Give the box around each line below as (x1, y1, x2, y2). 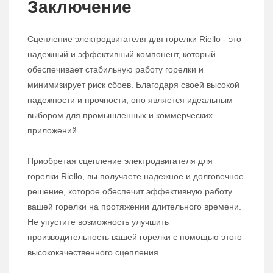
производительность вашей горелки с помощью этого (27, 232, 242, 242)
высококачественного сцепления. (27, 247, 161, 257)
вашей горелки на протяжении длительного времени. (27, 201, 241, 211)
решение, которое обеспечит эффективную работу (27, 186, 232, 196)
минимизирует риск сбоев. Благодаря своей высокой (27, 80, 239, 90)
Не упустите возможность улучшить (27, 216, 169, 227)
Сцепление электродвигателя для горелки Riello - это (27, 34, 241, 44)
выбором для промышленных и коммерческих (27, 110, 213, 120)
